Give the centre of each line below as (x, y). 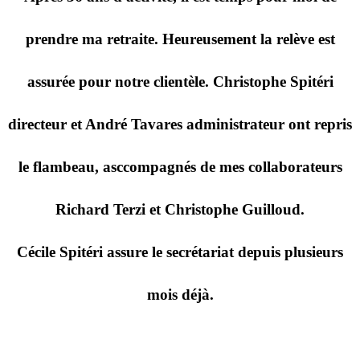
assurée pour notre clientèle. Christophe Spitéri (180, 81)
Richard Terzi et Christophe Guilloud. (180, 209)
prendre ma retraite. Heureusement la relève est (180, 39)
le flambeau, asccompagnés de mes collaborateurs (180, 166)
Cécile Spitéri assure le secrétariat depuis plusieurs (180, 252)
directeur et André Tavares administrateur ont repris (180, 124)
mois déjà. (180, 294)
